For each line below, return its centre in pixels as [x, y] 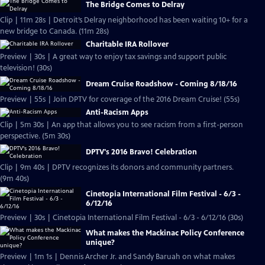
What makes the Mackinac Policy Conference [165, 233]
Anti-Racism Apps [117, 112]
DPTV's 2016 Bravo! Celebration [141, 152]
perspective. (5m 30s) [56, 136]
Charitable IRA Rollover [127, 44]
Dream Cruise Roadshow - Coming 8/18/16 [161, 84]
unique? [100, 242]
